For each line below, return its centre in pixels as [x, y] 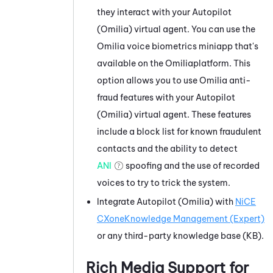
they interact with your [144, 12]
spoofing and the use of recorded [192, 165]
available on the [131, 63]
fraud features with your [146, 97]
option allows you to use [148, 80]
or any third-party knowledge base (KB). [180, 236]
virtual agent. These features [192, 114]
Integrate [117, 201]
